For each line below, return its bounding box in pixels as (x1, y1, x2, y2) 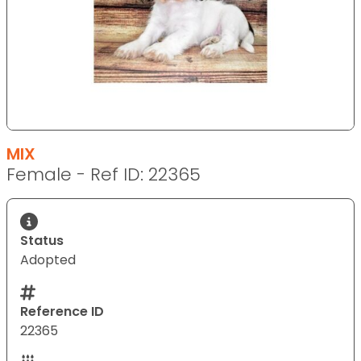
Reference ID (20, 301, 104, 321)
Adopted (20, 250, 76, 269)
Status (20, 230, 64, 250)
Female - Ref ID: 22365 (6, 161, 201, 187)
